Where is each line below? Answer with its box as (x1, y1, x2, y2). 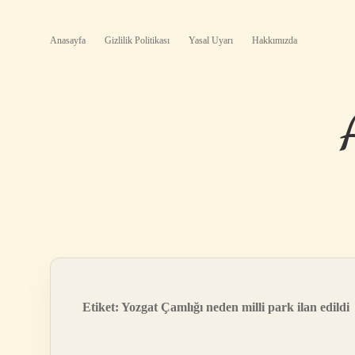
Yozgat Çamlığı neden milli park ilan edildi (121, 300, 349, 314)
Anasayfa (50, 35, 86, 46)
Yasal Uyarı (189, 35, 233, 46)
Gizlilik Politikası (105, 35, 170, 46)
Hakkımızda (252, 35, 297, 46)
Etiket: (82, 300, 121, 314)
